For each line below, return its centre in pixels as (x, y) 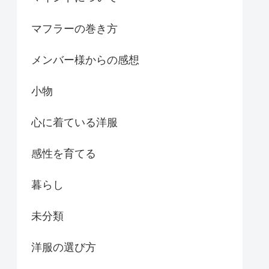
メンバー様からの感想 (85, 60)
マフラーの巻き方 (74, 29)
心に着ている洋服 (74, 123)
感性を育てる (64, 154)
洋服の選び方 (64, 248)
